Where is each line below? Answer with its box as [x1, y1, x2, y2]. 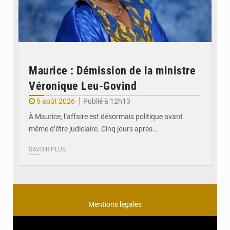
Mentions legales [88, 200, 142, 208]
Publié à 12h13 [83, 97, 130, 105]
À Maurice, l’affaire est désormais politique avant [29, 112, 183, 121]
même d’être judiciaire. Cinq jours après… [29, 124, 157, 133]
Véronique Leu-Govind [29, 79, 137, 92]
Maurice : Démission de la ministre [29, 64, 196, 77]
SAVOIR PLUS [29, 145, 66, 153]
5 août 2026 [36, 97, 75, 105]
